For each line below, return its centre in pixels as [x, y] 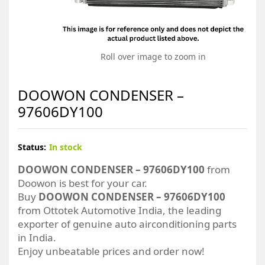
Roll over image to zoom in [153, 56]
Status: [32, 147]
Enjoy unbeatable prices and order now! [111, 251]
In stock [66, 147]
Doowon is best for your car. [83, 183]
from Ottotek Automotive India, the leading [119, 210]
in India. [37, 237]
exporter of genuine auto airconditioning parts [127, 224]
